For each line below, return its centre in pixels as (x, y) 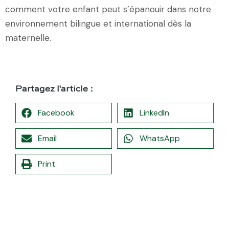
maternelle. (28, 38)
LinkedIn (154, 112)
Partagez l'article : (54, 89)
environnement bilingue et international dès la (98, 23)
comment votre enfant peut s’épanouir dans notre (108, 9)
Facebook (56, 112)
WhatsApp (160, 138)
